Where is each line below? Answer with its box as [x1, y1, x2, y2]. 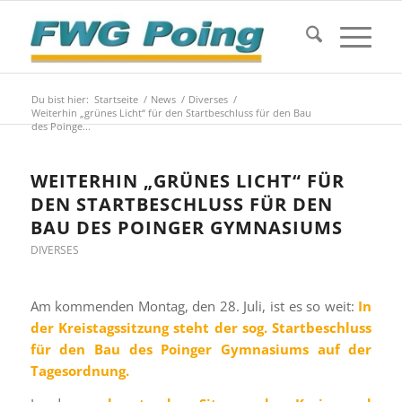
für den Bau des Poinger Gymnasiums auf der [30, 339, 372, 358]
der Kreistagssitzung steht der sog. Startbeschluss [30, 318, 372, 336]
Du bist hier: [31, 92, 89, 106]
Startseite [93, 92, 138, 106]
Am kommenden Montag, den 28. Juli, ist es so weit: [30, 296, 359, 315]
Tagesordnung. [30, 361, 129, 380]
